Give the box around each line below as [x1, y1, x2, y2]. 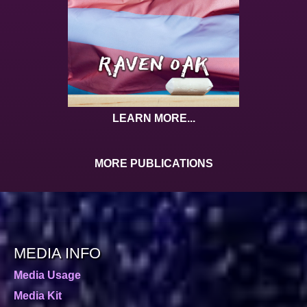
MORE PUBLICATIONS [94, 158, 213, 170]
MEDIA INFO [14, 245, 101, 262]
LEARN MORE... [112, 112, 195, 125]
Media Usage [14, 269, 81, 282]
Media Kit [14, 290, 62, 302]
